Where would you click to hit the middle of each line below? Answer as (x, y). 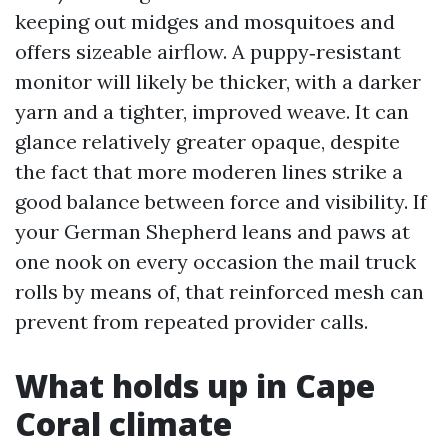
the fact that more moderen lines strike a (209, 171)
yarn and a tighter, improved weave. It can (212, 111)
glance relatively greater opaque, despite (207, 141)
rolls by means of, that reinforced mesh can (219, 291)
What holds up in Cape (195, 385)
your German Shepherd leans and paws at (212, 231)
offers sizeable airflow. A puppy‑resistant (208, 51)
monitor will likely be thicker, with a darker (218, 81)
